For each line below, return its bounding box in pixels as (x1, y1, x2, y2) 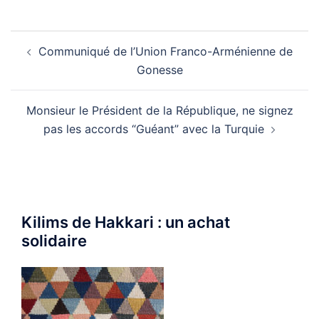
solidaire (21, 231, 87, 250)
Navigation (10, 29, 100, 50)
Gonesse (136, 63, 183, 77)
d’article (10, 49, 76, 70)
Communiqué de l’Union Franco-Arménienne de (38, 44, 293, 58)
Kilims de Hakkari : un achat (21, 213, 230, 231)
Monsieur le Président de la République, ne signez (26, 103, 293, 117)
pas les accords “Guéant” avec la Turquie (43, 122, 264, 136)
